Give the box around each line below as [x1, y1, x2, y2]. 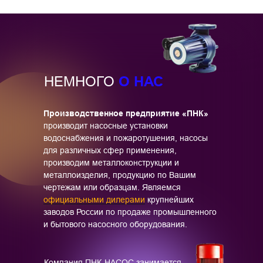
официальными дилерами [43, 195, 145, 204]
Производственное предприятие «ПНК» [43, 109, 208, 118]
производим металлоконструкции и [43, 158, 179, 167]
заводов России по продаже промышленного [43, 207, 217, 217]
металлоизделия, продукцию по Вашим [43, 170, 196, 180]
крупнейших [145, 195, 194, 204]
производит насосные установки [43, 121, 168, 130]
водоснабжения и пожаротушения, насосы [43, 133, 208, 143]
